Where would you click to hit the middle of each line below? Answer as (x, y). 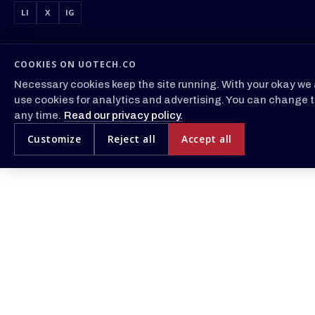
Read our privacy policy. (123, 115)
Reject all (131, 139)
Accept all (207, 139)
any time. (38, 115)
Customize (54, 139)
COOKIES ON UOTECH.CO (75, 65)
